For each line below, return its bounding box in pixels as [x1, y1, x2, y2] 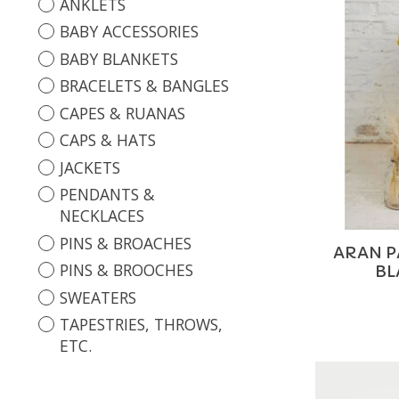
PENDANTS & [59, 183, 155, 205]
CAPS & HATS [59, 129, 156, 151]
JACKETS [59, 156, 120, 178]
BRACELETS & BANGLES [59, 75, 229, 96]
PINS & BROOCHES [59, 259, 193, 281]
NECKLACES [59, 205, 144, 226]
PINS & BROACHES [59, 232, 191, 254]
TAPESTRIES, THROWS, [59, 313, 223, 335]
